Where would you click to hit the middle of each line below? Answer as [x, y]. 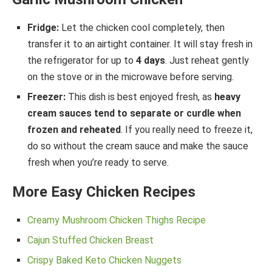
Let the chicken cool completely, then [143, 28]
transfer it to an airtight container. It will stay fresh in [140, 44]
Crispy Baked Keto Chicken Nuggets [104, 260]
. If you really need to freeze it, [187, 130]
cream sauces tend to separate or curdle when [134, 114]
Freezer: [48, 97]
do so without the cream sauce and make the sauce [138, 146]
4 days [151, 61]
